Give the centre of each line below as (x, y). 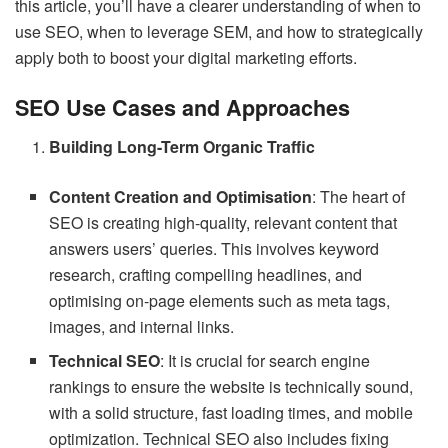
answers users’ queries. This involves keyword (214, 249)
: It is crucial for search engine (265, 361)
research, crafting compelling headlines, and (206, 275)
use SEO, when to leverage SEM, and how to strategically (219, 31)
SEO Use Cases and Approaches (182, 108)
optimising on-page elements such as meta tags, (220, 301)
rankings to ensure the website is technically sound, (231, 387)
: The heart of (359, 197)
